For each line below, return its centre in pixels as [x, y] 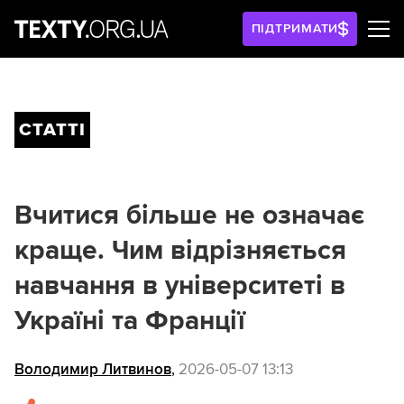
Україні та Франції [130, 321]
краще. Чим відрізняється [180, 250]
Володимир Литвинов [93, 370]
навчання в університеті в [180, 285]
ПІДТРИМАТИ [295, 28]
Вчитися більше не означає [189, 215]
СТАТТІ [52, 130]
